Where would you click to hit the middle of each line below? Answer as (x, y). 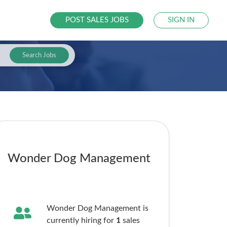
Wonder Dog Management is (97, 208)
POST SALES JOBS (97, 20)
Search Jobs (39, 55)
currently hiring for (81, 220)
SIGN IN (181, 20)
